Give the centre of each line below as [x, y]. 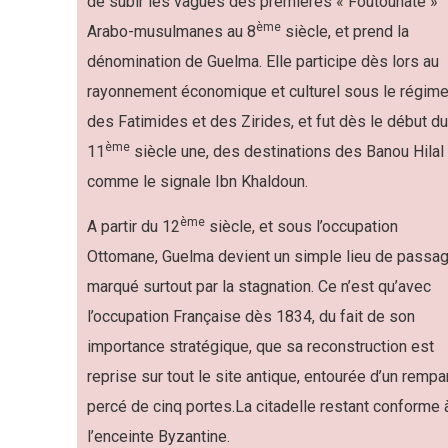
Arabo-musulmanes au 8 [171, 31]
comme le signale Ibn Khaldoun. [197, 181]
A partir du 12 [133, 226]
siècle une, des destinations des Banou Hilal [287, 151]
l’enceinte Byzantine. [158, 436]
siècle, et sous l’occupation [301, 226]
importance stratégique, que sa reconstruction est [260, 346]
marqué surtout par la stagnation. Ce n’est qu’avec [259, 286]
